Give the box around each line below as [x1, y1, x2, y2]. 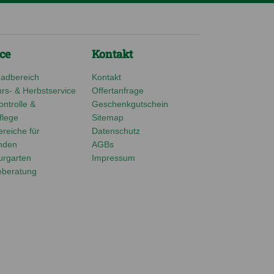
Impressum [92, 152, 135, 163]
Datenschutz [92, 125, 140, 136]
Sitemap [92, 112, 124, 122]
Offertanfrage [92, 85, 144, 95]
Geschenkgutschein [92, 98, 168, 109]
